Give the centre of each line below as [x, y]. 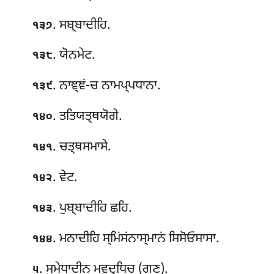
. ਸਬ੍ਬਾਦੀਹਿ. [82, 25]
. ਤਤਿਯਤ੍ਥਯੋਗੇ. [88, 117]
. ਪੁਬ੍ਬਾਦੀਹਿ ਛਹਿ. [93, 208]
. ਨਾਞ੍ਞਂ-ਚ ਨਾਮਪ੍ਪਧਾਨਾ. [107, 87]
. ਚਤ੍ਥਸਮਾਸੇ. [82, 148]
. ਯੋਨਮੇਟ [72, 56]
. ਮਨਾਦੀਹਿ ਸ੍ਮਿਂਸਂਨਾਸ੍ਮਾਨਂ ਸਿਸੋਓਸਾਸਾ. [136, 239]
